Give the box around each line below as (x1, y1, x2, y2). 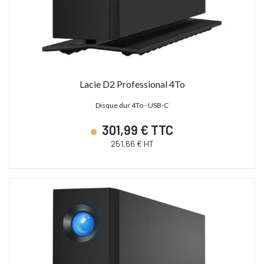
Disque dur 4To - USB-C (95, 100, 169, 110)
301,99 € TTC (100, 121, 173, 137)
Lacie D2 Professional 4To (79, 78, 185, 90)
